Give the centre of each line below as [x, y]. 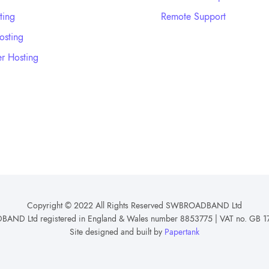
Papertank [182, 232]
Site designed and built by [117, 232]
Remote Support [193, 17]
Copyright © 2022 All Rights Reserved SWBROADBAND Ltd [134, 206]
